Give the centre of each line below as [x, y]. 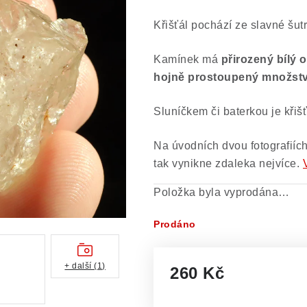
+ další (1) [85, 266]
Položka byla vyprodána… [222, 192]
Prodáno [175, 224]
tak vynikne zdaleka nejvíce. [226, 163]
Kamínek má [187, 59]
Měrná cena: [201, 290]
